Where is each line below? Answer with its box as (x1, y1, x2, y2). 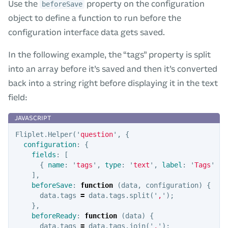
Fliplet (15, 130, 44, 138)
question (80, 130, 113, 138)
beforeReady (31, 211, 76, 220)
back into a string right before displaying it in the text (8, 78, 218, 88)
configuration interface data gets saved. (8, 27, 165, 37)
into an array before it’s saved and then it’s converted (8, 64, 217, 74)
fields (31, 150, 56, 159)
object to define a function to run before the (8, 13, 181, 23)
